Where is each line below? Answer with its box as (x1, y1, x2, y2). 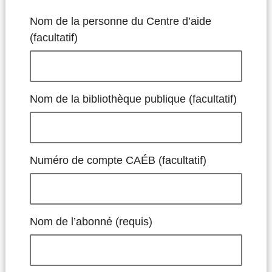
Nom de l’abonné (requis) (29, 216, 152, 228)
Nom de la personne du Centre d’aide (29, 15, 211, 28)
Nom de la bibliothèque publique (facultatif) (29, 93, 237, 106)
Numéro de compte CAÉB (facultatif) (29, 154, 206, 167)
